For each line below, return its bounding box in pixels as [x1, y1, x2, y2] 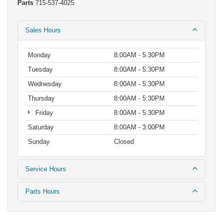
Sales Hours [25, 26, 61, 34]
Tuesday [28, 66, 53, 74]
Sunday [28, 138, 50, 146]
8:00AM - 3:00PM [114, 123, 165, 131]
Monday [28, 51, 51, 59]
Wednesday [28, 80, 62, 88]
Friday [33, 109, 53, 117]
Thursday [28, 95, 55, 103]
